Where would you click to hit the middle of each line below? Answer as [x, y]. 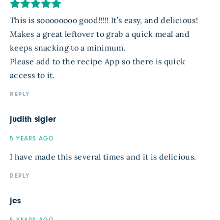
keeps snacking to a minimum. [68, 48]
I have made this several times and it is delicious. [103, 157]
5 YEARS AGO [32, 139]
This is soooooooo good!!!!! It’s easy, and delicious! [104, 20]
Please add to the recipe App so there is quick [98, 62]
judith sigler [33, 120]
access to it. [32, 75]
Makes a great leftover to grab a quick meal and [100, 34]
